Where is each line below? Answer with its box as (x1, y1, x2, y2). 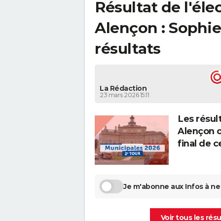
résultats (95, 39, 161, 58)
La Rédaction (100, 84, 147, 93)
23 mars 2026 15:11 (100, 91, 149, 99)
